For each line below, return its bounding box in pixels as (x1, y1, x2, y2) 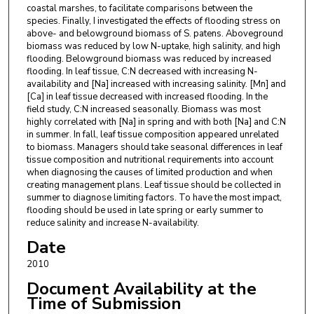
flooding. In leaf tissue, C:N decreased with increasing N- (26, 65, 258, 78)
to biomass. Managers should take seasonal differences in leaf (26, 141, 282, 154)
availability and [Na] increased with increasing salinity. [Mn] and (26, 78, 286, 91)
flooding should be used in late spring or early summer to (26, 204, 264, 217)
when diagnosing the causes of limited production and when (26, 166, 273, 179)
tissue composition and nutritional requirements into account (26, 153, 273, 167)
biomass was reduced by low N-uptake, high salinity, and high (26, 40, 280, 53)
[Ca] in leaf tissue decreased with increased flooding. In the (26, 90, 268, 104)
